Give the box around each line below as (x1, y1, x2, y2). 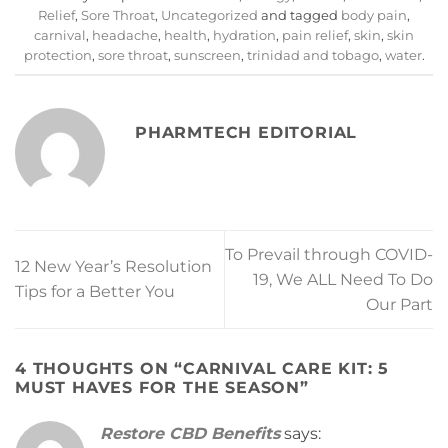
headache (92, 28, 158, 44)
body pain (341, 8, 407, 24)
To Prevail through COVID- (225, 244, 433, 264)
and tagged (258, 8, 341, 24)
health (164, 28, 207, 44)
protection (23, 48, 92, 64)
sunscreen (173, 48, 241, 64)
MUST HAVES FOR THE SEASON (15, 378, 301, 398)
